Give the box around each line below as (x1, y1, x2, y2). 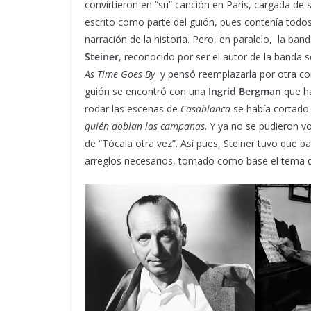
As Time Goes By (85, 67, 155, 81)
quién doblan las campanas (85, 119, 205, 133)
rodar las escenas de (85, 102, 180, 115)
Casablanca (180, 102, 230, 115)
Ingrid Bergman (208, 85, 281, 98)
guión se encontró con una (85, 85, 208, 98)
